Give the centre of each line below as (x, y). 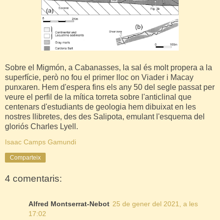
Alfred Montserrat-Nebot (69, 204)
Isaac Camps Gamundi (41, 142)
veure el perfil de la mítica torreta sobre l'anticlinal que (98, 97)
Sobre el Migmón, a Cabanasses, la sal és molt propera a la (109, 68)
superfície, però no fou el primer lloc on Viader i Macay (99, 78)
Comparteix (25, 158)
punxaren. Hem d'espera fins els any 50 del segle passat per (110, 87)
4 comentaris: (33, 179)
